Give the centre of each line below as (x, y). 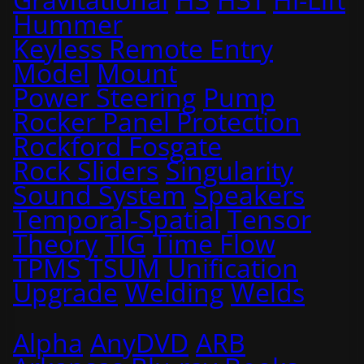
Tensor (269, 219)
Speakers (249, 195)
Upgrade (65, 292)
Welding (174, 292)
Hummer (68, 24)
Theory (55, 243)
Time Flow (214, 243)
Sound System (100, 195)
